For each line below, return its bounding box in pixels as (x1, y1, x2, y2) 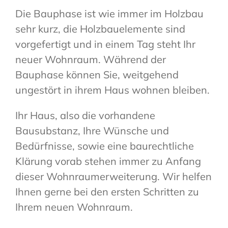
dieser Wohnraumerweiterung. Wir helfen (15, 170, 212, 183)
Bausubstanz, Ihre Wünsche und (15, 124, 169, 137)
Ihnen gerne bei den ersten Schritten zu (15, 185, 199, 198)
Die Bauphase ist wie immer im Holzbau (15, 7, 204, 20)
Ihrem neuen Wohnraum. (15, 201, 133, 214)
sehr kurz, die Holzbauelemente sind (15, 22, 185, 36)
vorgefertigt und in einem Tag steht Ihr (15, 38, 195, 51)
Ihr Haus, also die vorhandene (15, 109, 155, 122)
